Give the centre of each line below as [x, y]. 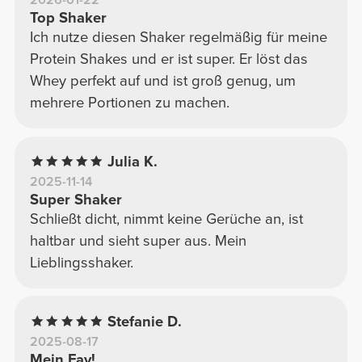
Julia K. [133, 161]
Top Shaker [68, 17]
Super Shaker [76, 199]
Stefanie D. [145, 321]
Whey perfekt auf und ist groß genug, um [162, 80]
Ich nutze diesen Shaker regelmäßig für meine [178, 37]
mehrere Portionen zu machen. [129, 102]
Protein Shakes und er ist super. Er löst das [168, 59]
